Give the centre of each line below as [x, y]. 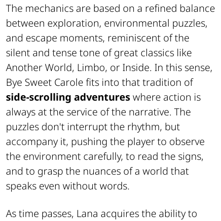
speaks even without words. [68, 185]
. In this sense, [181, 67]
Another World [39, 67]
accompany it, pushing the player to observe [105, 141]
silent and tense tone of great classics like [99, 52]
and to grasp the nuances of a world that [97, 171]
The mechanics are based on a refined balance [110, 8]
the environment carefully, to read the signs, [105, 156]
